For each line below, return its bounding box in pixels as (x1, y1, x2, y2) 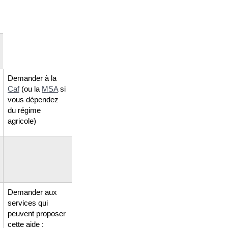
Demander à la (8, 73, 56, 82)
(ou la (19, 84, 42, 93)
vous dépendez (8, 95, 59, 104)
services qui (8, 198, 48, 207)
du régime (8, 105, 41, 115)
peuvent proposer (8, 209, 66, 218)
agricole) (8, 116, 36, 125)
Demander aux (8, 187, 57, 196)
